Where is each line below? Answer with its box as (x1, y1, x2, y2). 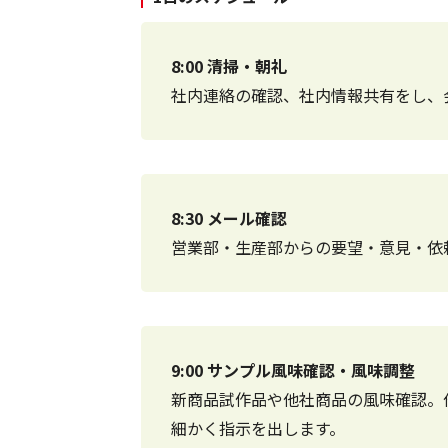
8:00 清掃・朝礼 (171, 53, 287, 78)
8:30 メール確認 (171, 205, 287, 230)
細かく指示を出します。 (171, 415, 345, 440)
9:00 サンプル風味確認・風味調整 (171, 357, 415, 382)
